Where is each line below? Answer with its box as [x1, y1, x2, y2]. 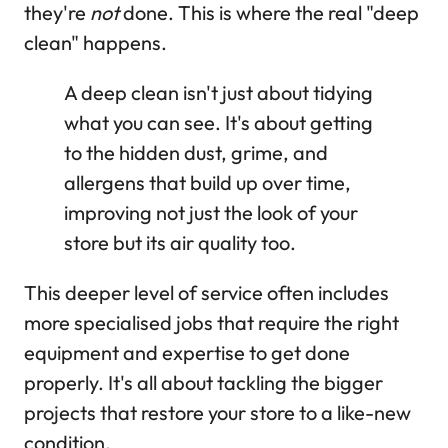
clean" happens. [24, 30, 167, 56]
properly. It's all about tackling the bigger [24, 370, 383, 396]
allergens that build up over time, [64, 170, 351, 196]
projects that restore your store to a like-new [24, 400, 411, 426]
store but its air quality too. [64, 230, 296, 256]
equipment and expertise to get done [24, 340, 350, 366]
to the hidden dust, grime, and [64, 140, 328, 166]
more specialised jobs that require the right [24, 310, 399, 336]
